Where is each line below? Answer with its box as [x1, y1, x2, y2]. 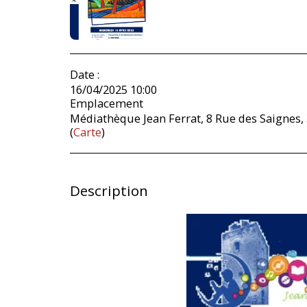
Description [70, 180, 148, 200]
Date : [70, 66, 99, 82]
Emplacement [70, 95, 143, 111]
